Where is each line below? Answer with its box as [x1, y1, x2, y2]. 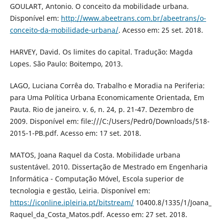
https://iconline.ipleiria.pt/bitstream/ [9, 198, 134, 208]
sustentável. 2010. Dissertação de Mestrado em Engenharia [9, 162, 208, 172]
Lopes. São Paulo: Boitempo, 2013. [9, 59, 123, 69]
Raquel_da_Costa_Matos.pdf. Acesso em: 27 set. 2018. [9, 210, 187, 220]
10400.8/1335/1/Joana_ [133, 198, 212, 208]
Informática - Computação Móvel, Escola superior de [9, 174, 184, 184]
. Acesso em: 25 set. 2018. [118, 25, 203, 35]
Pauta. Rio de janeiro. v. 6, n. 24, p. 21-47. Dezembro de [9, 105, 194, 114]
